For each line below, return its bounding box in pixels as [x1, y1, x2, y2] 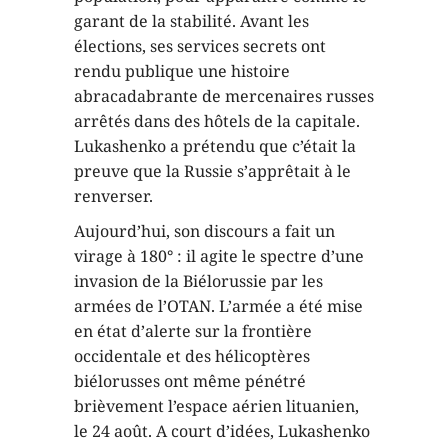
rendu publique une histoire [74, 59, 290, 82]
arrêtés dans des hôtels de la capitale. [74, 109, 360, 132]
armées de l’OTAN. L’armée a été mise [74, 294, 363, 317]
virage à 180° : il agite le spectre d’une [74, 244, 364, 267]
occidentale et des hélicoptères [74, 344, 310, 367]
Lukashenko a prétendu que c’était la [74, 134, 356, 157]
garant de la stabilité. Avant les [74, 9, 309, 32]
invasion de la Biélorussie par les [74, 269, 323, 292]
